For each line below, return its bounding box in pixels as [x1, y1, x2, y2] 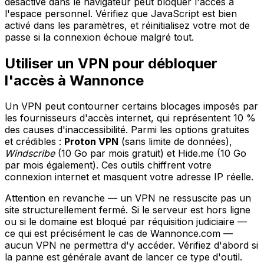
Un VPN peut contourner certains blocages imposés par [5, 100, 258, 113]
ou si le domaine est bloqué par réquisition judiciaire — [5, 216, 247, 228]
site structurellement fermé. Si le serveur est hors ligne [5, 204, 250, 216]
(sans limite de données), [118, 136, 232, 148]
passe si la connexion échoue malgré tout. [5, 31, 194, 43]
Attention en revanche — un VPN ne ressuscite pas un [5, 192, 251, 204]
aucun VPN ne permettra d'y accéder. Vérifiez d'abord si [5, 239, 258, 252]
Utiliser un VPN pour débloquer [5, 54, 217, 72]
